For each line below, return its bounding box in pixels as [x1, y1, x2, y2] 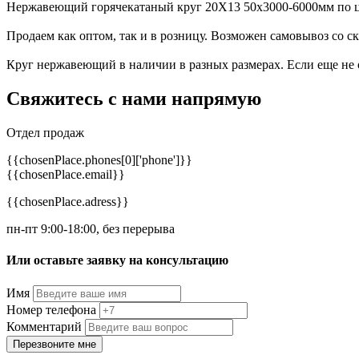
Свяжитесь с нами [6, 88, 167, 110]
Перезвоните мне [13, 337, 96, 350]
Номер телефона [6, 302, 96, 317]
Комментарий [6, 319, 82, 333]
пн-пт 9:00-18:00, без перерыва [6, 222, 175, 236]
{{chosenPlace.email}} [6, 167, 125, 182]
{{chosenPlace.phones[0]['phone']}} [6, 153, 192, 167]
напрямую [171, 88, 261, 110]
